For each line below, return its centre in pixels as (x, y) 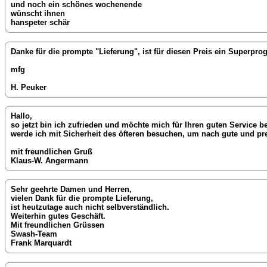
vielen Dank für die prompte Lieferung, (82, 198)
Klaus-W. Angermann (49, 161)
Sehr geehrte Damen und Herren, (71, 190)
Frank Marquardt (41, 243)
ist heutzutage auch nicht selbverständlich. (90, 207)
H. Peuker (29, 87)
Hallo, (21, 116)
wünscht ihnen (38, 14)
